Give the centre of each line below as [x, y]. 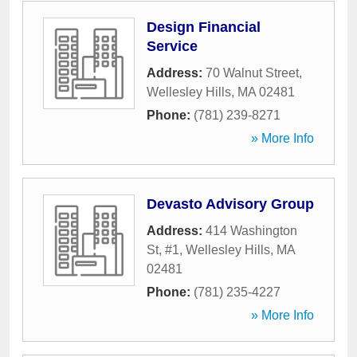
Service [172, 46]
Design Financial [204, 27]
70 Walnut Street [252, 73]
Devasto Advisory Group [230, 204]
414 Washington [251, 231]
